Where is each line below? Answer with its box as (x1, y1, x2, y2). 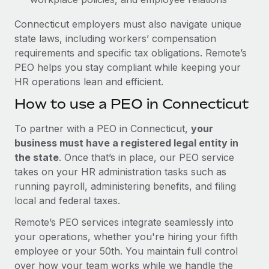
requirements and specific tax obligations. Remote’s (14, 46, 247, 59)
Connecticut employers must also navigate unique (14, 17, 241, 30)
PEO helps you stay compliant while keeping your (14, 61, 241, 73)
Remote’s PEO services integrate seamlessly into (14, 216, 234, 228)
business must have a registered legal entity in (14, 136, 238, 149)
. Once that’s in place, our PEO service (59, 151, 234, 163)
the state (14, 151, 59, 163)
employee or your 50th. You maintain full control (14, 244, 238, 257)
